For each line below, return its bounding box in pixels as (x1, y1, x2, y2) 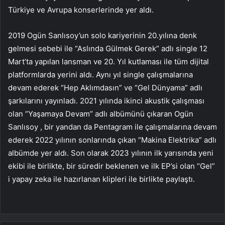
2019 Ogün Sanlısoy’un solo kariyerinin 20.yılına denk (8, 31, 197, 41)
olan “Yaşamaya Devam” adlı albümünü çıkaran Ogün (8, 109, 193, 119)
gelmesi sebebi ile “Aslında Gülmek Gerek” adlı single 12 (8, 44, 207, 54)
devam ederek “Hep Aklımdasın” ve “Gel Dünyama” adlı (8, 83, 202, 93)
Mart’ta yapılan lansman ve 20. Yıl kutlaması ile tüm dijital (8, 57, 209, 67)
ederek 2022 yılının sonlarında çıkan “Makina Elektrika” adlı (8, 135, 216, 145)
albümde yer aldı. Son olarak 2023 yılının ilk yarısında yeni (8, 148, 213, 158)
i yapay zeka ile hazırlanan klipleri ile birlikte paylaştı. (8, 174, 195, 184)
